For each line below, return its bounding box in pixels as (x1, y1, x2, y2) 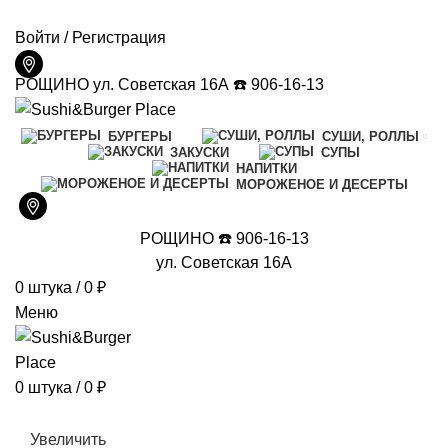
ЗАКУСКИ (170, 144, 229, 160)
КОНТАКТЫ (174, 6, 246, 21)
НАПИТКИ (235, 160, 297, 176)
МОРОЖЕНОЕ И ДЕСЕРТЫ (235, 176, 408, 192)
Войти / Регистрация (15, 29, 166, 46)
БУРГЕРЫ (108, 128, 172, 144)
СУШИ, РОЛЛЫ (322, 128, 419, 144)
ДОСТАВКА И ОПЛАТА (15, 6, 154, 21)
